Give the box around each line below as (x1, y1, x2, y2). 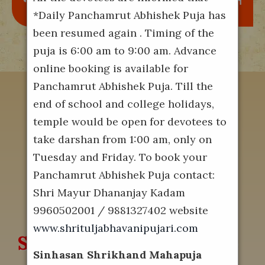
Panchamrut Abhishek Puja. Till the (33, 79, 213, 93)
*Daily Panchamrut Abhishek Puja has (33, 8, 226, 22)
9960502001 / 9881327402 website (33, 203, 208, 217)
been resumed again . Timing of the (33, 26, 214, 40)
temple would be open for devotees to (33, 115, 227, 128)
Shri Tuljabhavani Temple (18, 232, 238, 254)
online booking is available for (33, 62, 188, 75)
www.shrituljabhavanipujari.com (33, 221, 198, 235)
